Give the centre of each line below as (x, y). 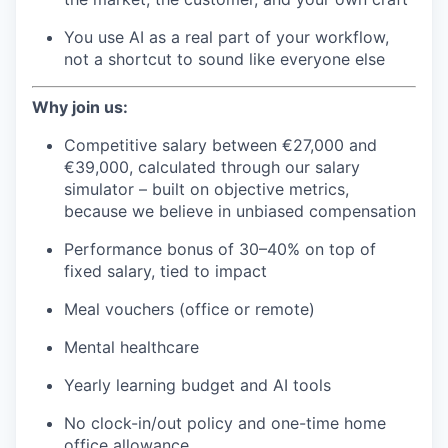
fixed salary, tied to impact (165, 270)
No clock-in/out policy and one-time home (225, 422)
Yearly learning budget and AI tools (197, 384)
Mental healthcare (131, 346)
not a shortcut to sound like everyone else (224, 58)
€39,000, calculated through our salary (212, 166)
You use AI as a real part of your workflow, (226, 36)
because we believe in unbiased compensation (240, 210)
